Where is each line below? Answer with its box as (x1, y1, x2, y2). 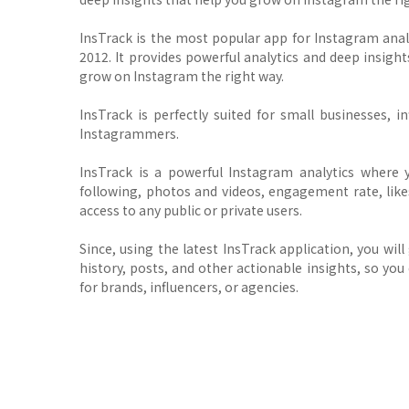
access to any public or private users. (79, 201, 302, 219)
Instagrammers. (79, 124, 179, 142)
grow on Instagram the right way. (79, 67, 287, 85)
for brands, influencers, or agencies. (79, 278, 299, 296)
